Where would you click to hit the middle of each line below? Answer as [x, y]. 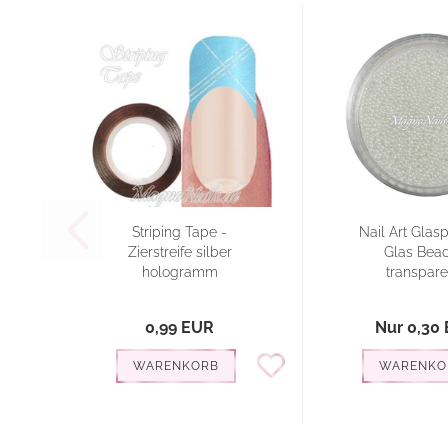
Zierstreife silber [179, 252]
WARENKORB [176, 366]
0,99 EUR [179, 327]
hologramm [179, 272]
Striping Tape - [179, 232]
